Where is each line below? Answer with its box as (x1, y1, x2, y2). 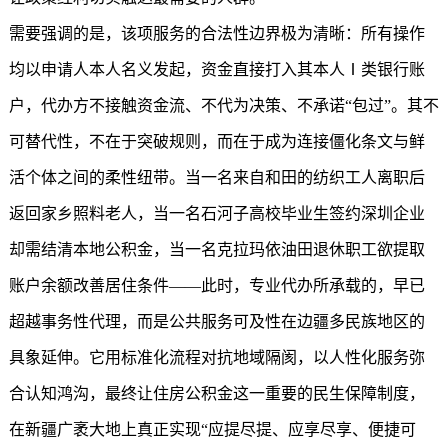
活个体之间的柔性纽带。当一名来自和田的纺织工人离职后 (8, 169, 425, 186)
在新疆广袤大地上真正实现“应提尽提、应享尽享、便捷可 (8, 421, 416, 438)
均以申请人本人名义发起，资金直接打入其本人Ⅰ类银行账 (8, 61, 425, 78)
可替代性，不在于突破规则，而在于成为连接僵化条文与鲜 (8, 133, 425, 150)
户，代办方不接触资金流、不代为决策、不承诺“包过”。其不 (8, 97, 439, 114)
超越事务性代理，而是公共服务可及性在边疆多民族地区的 (8, 313, 425, 330)
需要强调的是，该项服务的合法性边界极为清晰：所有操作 (8, 25, 425, 42)
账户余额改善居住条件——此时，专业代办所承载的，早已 (8, 277, 425, 294)
